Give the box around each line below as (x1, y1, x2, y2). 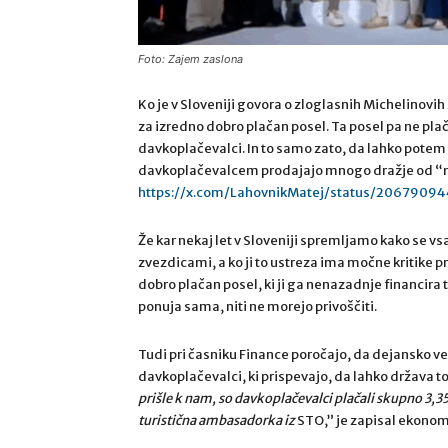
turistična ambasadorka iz (138, 412, 295, 429)
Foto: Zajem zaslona (138, 52, 243, 66)
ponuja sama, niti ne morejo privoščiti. (138, 298, 377, 315)
